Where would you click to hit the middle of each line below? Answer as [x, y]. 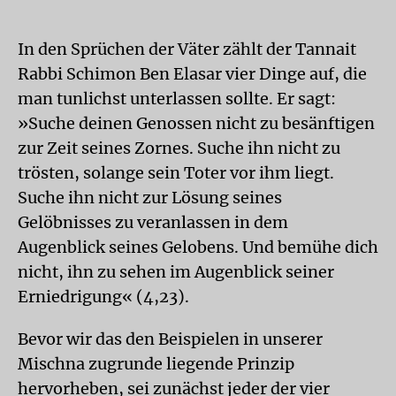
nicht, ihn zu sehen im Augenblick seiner [176, 271]
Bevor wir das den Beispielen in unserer [170, 339]
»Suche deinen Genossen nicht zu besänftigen [196, 123]
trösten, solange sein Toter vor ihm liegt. [176, 172]
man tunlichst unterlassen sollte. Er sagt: [177, 98]
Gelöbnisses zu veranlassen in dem [153, 222]
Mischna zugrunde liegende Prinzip [156, 363]
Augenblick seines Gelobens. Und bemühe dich [198, 247]
